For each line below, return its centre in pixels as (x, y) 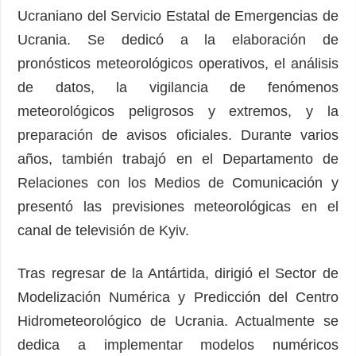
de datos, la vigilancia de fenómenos (178, 87)
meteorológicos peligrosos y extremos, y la (178, 111)
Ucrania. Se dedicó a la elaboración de (178, 39)
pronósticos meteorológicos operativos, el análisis (178, 63)
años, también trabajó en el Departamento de (178, 159)
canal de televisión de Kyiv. (104, 230)
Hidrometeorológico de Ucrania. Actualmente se (178, 321)
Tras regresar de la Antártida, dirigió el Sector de (178, 273)
